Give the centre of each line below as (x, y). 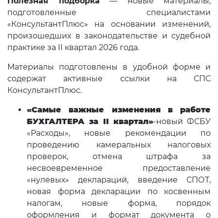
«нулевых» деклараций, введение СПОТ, (119, 180)
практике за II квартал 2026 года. (73, 48)
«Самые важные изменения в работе (119, 110)
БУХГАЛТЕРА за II (70, 122)
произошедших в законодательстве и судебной (109, 36)
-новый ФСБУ (182, 122)
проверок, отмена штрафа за (119, 157)
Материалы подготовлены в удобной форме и (109, 67)
